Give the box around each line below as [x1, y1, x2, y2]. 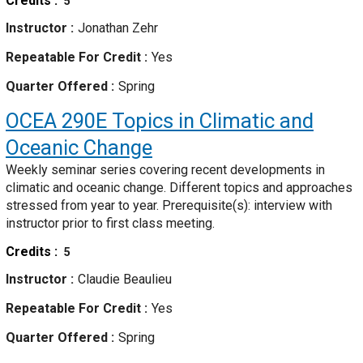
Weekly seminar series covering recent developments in [6, 162, 325, 178]
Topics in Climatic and [107, 109, 314, 134]
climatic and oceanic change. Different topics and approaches [6, 180, 352, 196]
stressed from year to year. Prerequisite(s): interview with [6, 198, 332, 214]
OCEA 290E [6, 109, 107, 134]
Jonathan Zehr [78, 20, 158, 36]
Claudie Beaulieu [78, 271, 172, 288]
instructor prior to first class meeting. [6, 216, 215, 232]
